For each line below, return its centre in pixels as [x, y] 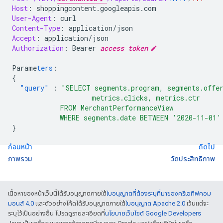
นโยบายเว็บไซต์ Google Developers [153, 213]
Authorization [38, 48]
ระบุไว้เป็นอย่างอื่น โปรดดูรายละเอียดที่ [56, 213]
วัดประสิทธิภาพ [193, 159]
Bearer [86, 48]
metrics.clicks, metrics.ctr [106, 98]
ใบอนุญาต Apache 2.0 [155, 203]
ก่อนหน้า [20, 147]
